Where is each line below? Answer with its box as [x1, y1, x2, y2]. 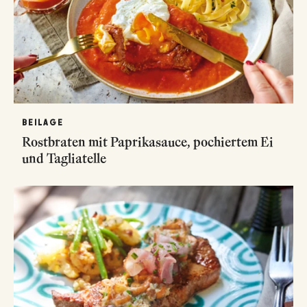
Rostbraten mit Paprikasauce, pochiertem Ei [22, 133, 273, 150]
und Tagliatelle [22, 149, 106, 167]
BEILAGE [22, 117, 64, 127]
